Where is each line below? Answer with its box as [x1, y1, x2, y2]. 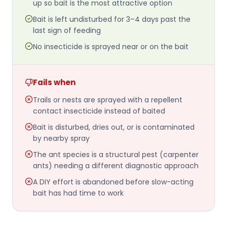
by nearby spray [33, 133, 90, 143]
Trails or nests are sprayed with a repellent [33, 94, 182, 105]
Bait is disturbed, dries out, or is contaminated [33, 122, 195, 132]
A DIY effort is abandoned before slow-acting [33, 176, 194, 187]
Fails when [33, 77, 75, 88]
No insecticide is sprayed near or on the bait [33, 41, 188, 52]
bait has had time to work [33, 187, 124, 198]
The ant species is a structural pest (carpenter [33, 149, 199, 160]
